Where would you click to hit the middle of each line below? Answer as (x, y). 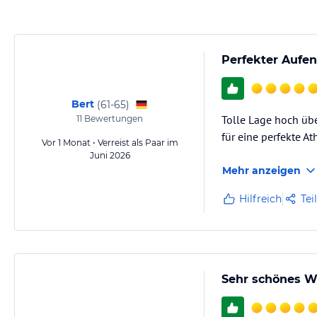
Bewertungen (113, 119)
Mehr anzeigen (261, 171)
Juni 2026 (110, 155)
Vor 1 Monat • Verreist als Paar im (110, 143)
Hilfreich (260, 199)
